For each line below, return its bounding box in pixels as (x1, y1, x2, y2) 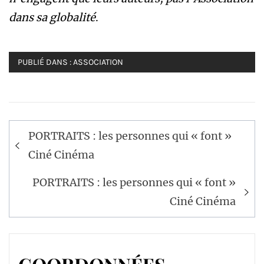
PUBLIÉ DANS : (18, 57, 73, 68)
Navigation (9, 118, 97, 142)
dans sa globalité (9, 11, 95, 25)
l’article (9, 157, 71, 181)
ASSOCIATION (73, 57, 123, 68)
